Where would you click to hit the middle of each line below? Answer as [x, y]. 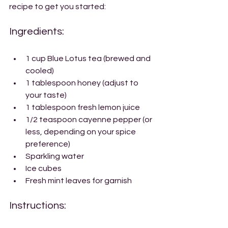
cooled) [40, 71]
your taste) [46, 95]
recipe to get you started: [58, 7]
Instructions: [38, 206]
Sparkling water [55, 156]
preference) [48, 144]
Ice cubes [44, 168]
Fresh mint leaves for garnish [79, 181]
